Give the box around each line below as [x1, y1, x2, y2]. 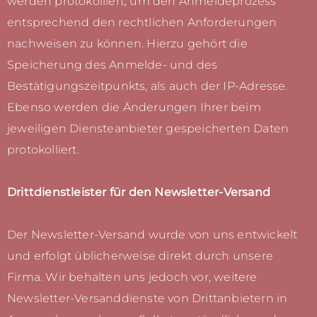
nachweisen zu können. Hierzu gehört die [7, 37, 248, 51]
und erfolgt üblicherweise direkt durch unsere [7, 249, 274, 263]
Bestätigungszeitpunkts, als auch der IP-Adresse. [7, 79, 288, 93]
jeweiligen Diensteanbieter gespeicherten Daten [7, 122, 289, 136]
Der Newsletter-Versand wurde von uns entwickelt [7, 228, 298, 242]
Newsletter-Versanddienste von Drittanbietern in [7, 292, 288, 306]
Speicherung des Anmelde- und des [7, 58, 218, 72]
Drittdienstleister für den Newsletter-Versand [7, 185, 270, 200]
